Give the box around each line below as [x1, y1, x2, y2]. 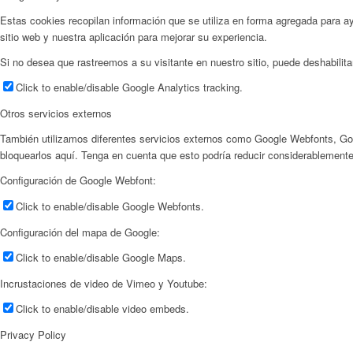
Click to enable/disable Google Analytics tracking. [16, 80, 243, 95]
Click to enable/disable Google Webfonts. [16, 198, 204, 214]
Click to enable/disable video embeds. [16, 300, 189, 316]
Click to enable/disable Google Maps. [16, 249, 186, 265]
